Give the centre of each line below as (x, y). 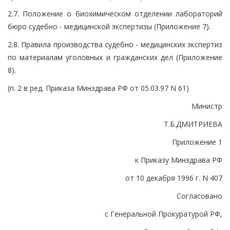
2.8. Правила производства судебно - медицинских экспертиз (115, 44)
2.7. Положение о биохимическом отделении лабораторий (115, 13)
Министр (207, 106)
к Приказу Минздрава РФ (179, 160)
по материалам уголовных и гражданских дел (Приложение (115, 57)
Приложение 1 (197, 142)
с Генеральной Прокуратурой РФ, (164, 214)
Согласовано (199, 196)
